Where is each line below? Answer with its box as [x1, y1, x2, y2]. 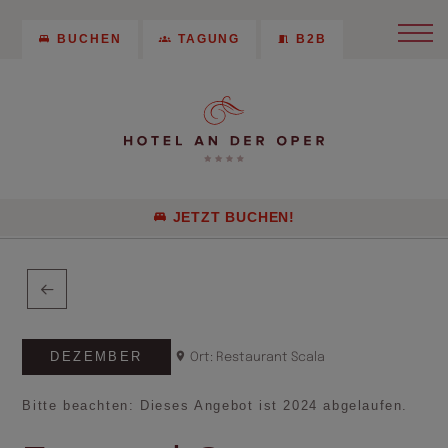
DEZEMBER [50, 349, 143, 364]
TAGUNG [177, 32, 241, 46]
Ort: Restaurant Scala [190, 351, 326, 364]
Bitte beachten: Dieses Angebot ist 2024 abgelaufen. [22, 398, 409, 414]
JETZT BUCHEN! [172, 210, 295, 225]
